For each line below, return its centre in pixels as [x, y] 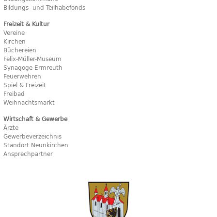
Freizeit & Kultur [26, 24]
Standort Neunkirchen [36, 145]
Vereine [14, 32]
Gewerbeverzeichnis [32, 136]
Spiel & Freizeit [25, 85]
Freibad [14, 93]
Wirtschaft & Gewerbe [35, 119]
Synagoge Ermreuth [33, 67]
